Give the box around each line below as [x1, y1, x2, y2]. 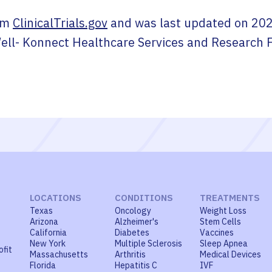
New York [30, 238, 66, 249]
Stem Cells [200, 216, 241, 227]
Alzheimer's [115, 216, 158, 227]
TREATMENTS [200, 192, 260, 203]
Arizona [30, 216, 58, 227]
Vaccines [200, 227, 234, 238]
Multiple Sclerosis [115, 238, 182, 249]
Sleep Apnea [200, 238, 248, 249]
